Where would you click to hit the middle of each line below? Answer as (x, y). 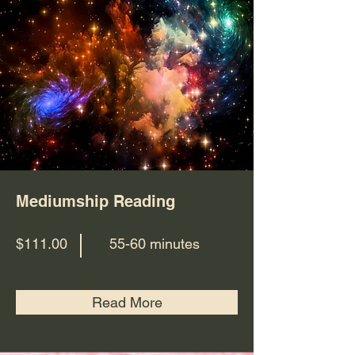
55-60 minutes (155, 244)
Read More (127, 302)
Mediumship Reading (95, 201)
